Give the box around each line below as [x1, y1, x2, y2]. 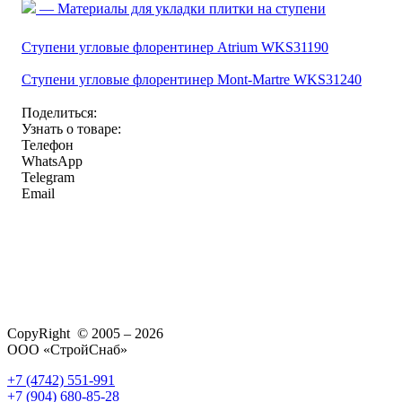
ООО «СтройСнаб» [7, 341, 127, 357]
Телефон [22, 136, 74, 153]
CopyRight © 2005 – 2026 [7, 325, 163, 341]
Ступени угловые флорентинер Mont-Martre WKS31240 [22, 71, 362, 87]
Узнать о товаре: [22, 120, 121, 136]
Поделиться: [22, 104, 97, 120]
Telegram [22, 169, 74, 185]
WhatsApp [22, 153, 83, 169]
